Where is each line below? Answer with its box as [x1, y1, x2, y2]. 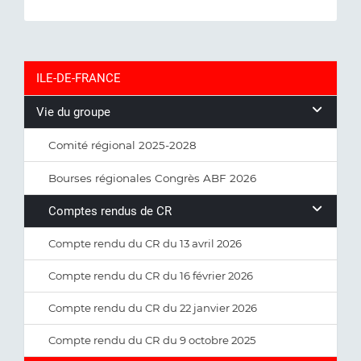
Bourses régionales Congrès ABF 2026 [48, 172, 256, 185]
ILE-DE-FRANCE [36, 71, 121, 85]
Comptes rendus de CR [48, 204, 172, 218]
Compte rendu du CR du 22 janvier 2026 [48, 301, 257, 314]
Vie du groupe [36, 105, 110, 119]
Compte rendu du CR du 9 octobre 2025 [48, 334, 255, 346]
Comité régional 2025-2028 [48, 139, 197, 151]
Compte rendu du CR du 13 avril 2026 [48, 237, 242, 250]
